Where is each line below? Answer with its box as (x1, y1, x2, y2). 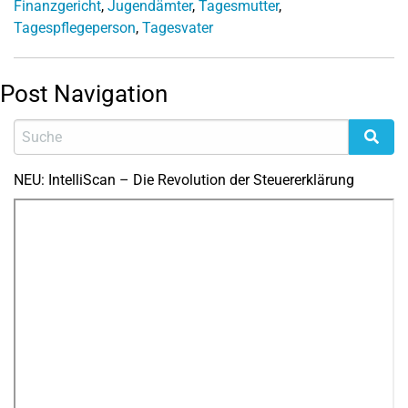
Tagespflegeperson (14, 19, 136, 36)
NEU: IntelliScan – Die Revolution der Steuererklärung (14, 171, 354, 189)
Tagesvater (142, 19, 213, 36)
